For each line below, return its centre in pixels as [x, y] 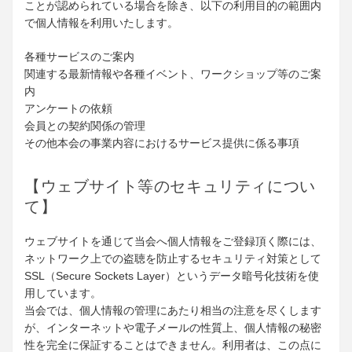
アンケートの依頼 [68, 109]
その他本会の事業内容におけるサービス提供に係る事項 [162, 143]
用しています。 [63, 293]
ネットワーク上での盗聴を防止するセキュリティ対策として [173, 259]
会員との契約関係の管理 [85, 126]
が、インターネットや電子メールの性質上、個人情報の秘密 [173, 328]
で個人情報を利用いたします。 [101, 23]
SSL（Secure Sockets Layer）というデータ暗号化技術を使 [172, 276]
